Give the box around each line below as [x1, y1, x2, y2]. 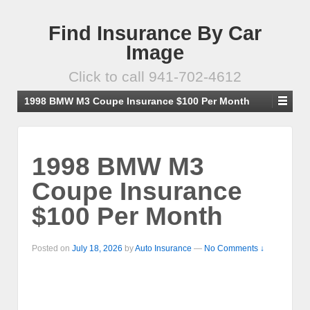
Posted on [32, 244, 72, 254]
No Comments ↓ [204, 244, 264, 254]
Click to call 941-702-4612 [69, 69, 241, 84]
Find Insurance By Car [48, 22, 262, 44]
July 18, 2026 [72, 244, 122, 254]
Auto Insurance [135, 244, 192, 254]
